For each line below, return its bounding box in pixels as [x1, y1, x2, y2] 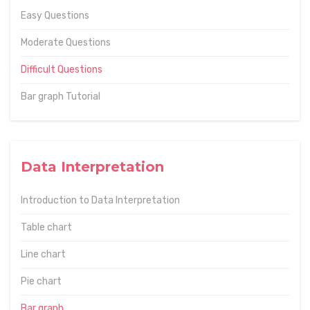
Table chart [21, 221, 72, 234]
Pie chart [21, 275, 62, 288]
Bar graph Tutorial [21, 91, 100, 103]
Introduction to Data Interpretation [21, 194, 180, 207]
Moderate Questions [21, 37, 111, 49]
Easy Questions [21, 10, 89, 22]
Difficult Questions [21, 64, 102, 76]
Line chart [21, 248, 66, 261]
